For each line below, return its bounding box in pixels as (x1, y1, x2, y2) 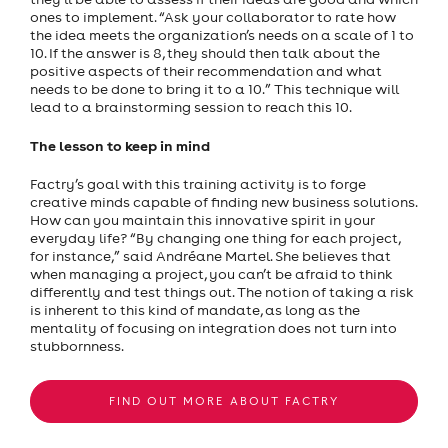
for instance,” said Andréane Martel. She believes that (30, 247, 391, 266)
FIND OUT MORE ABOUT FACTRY (109, 394, 339, 409)
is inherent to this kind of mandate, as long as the (30, 301, 360, 320)
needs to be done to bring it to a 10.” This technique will (30, 80, 399, 99)
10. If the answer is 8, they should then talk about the (30, 44, 380, 63)
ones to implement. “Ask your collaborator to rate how (30, 8, 396, 27)
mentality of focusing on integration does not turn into (30, 319, 397, 338)
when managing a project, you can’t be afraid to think (30, 265, 393, 284)
